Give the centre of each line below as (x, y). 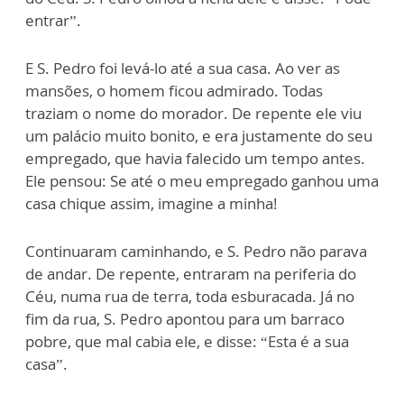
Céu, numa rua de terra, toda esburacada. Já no (190, 296)
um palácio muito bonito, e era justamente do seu (199, 136)
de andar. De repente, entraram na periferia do (191, 274)
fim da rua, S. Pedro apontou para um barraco (185, 319)
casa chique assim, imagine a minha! (151, 203)
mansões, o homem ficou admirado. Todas (174, 91)
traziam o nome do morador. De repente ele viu (193, 113)
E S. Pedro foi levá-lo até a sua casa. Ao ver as (183, 68)
